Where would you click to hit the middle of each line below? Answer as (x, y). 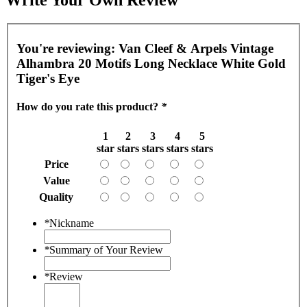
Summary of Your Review (106, 249)
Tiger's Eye (48, 79)
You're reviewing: (67, 49)
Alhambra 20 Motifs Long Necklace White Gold (151, 64)
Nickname (72, 223)
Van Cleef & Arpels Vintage (196, 49)
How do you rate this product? (89, 107)
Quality (56, 197)
